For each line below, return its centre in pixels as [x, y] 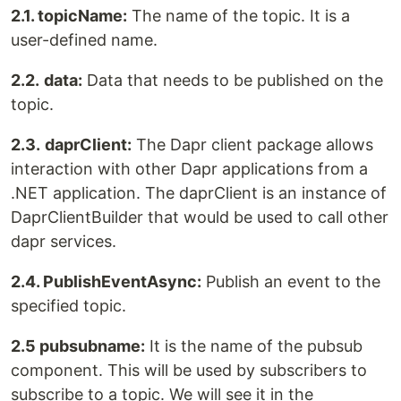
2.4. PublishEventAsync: [106, 282]
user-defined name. [84, 40]
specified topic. [68, 306]
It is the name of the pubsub [254, 346]
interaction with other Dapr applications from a [189, 169]
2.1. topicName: [69, 16]
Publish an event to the [291, 282]
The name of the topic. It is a [239, 16]
